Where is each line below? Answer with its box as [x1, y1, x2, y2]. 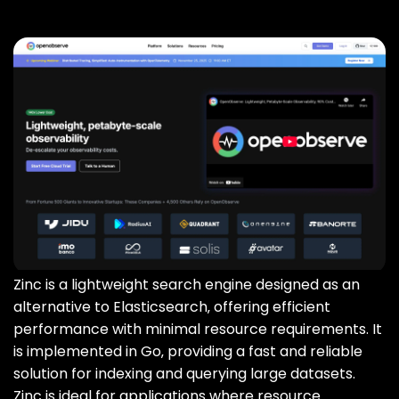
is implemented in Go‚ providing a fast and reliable [13, 341, 362, 362]
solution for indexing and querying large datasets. [13, 363, 355, 385]
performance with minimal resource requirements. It [13, 319, 382, 340]
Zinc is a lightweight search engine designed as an [13, 274, 360, 296]
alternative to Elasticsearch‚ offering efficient [13, 297, 330, 318]
